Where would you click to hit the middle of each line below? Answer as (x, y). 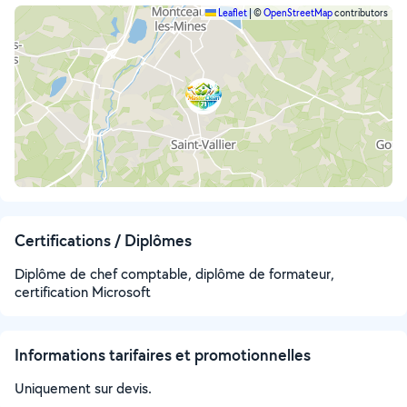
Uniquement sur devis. (83, 388)
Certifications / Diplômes (103, 240)
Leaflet (232, 13)
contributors (360, 13)
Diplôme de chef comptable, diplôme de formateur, (174, 274)
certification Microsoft (83, 292)
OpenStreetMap (298, 13)
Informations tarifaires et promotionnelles (163, 355)
